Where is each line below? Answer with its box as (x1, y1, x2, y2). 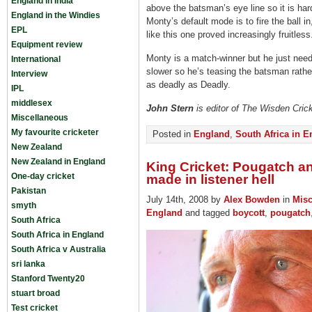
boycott (233, 208, 265, 218)
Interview (11, 69, 47, 79)
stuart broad (11, 288, 60, 298)
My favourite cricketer (11, 127, 99, 137)
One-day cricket (11, 171, 75, 181)
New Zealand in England (11, 157, 105, 166)
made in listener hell (146, 172, 274, 187)
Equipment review (11, 40, 82, 49)
